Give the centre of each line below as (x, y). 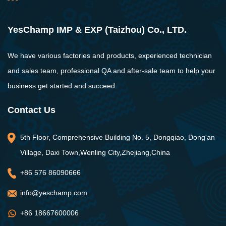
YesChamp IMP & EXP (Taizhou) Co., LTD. (97, 30)
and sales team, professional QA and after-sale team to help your (111, 71)
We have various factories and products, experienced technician (110, 56)
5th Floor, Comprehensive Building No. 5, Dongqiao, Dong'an (118, 137)
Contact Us (32, 110)
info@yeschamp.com (54, 193)
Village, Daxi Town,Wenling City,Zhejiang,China (95, 153)
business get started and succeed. (62, 86)
